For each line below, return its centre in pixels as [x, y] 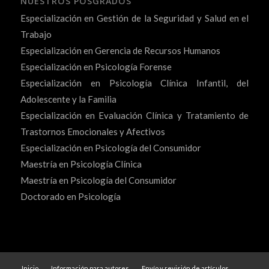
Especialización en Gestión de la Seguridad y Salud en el [134, 18]
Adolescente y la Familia [68, 99]
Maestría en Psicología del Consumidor [98, 180]
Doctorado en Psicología [70, 196]
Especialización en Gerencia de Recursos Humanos [120, 50]
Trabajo [36, 34]
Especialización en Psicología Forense [96, 66]
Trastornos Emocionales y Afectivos [92, 131]
